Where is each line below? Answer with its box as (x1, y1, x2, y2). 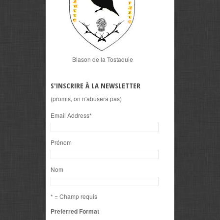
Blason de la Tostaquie (72, 55, 133, 63)
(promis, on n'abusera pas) (51, 94, 122, 103)
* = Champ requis (51, 192, 97, 200)
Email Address (51, 110, 89, 119)
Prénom (51, 137, 72, 146)
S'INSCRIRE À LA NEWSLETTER (51, 80, 140, 90)
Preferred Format (51, 206, 99, 216)
